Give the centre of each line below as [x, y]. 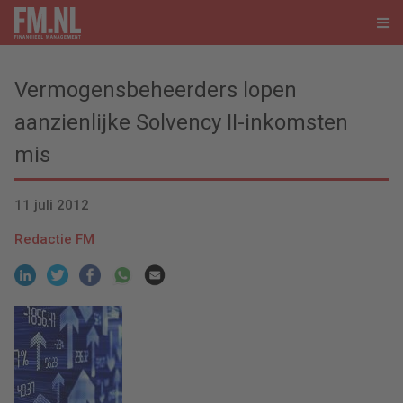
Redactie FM [54, 240]
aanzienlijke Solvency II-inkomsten [181, 122]
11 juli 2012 [52, 206]
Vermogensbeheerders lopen [156, 90]
